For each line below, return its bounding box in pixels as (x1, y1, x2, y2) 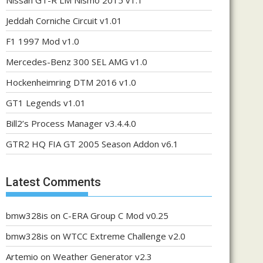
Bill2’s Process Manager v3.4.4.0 (6, 117, 136, 129)
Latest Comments (6, 174, 101, 189)
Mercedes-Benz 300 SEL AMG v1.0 (6, 56, 147, 68)
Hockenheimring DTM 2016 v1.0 (6, 76, 136, 88)
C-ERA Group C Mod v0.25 (63, 209, 168, 221)
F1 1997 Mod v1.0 (6, 35, 79, 47)
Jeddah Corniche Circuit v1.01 (6, 15, 122, 26)
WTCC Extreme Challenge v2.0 (63, 230, 186, 242)
